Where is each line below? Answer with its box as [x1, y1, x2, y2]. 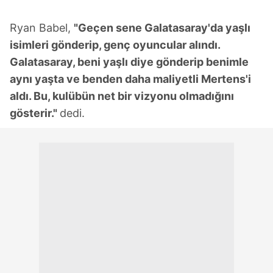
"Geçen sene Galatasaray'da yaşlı [74, 21, 250, 35]
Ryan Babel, [10, 21, 74, 35]
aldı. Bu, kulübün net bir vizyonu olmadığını [10, 90, 234, 103]
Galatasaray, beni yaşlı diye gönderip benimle [10, 55, 249, 69]
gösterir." [10, 107, 60, 120]
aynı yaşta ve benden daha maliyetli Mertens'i [10, 73, 251, 86]
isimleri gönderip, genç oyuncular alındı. [10, 38, 220, 52]
